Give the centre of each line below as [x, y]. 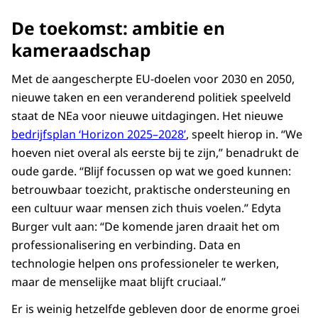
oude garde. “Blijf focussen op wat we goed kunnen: [151, 171]
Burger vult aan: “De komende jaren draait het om [146, 227]
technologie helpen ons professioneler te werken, [145, 264]
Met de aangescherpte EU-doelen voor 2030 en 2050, [153, 79]
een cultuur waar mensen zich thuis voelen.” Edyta [146, 208]
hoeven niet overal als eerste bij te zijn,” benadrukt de [155, 153]
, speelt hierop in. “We [244, 135]
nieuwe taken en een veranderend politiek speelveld [151, 98]
